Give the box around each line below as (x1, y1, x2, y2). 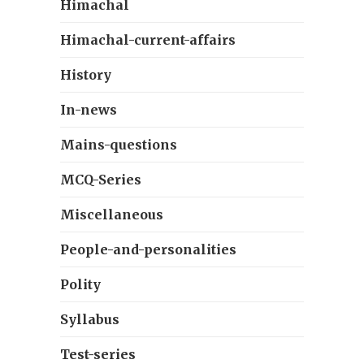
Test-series (60, 346, 136, 362)
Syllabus (60, 311, 119, 327)
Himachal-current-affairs (60, 32, 236, 48)
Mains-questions (60, 136, 177, 153)
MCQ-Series (60, 171, 141, 188)
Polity (60, 276, 101, 292)
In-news (60, 102, 117, 118)
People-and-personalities (60, 241, 236, 258)
